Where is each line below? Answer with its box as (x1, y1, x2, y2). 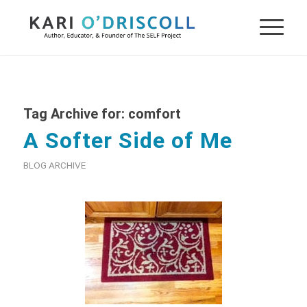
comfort (127, 106, 181, 122)
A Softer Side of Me (23, 127, 232, 153)
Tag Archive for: (23, 106, 128, 122)
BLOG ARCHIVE (23, 160, 86, 171)
